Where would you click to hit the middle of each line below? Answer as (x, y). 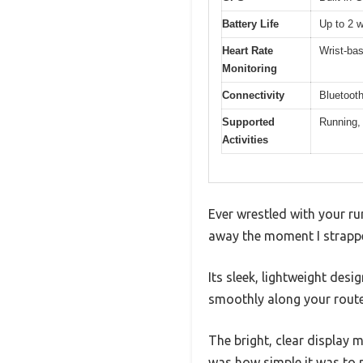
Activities (245, 140)
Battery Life (250, 24)
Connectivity (253, 96)
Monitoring (250, 69)
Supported (248, 122)
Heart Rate (248, 51)
